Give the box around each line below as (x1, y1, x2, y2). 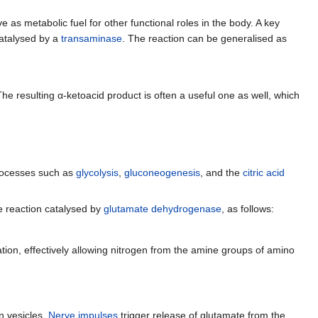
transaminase (61, 32, 122, 44)
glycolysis (76, 166, 119, 178)
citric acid (243, 166, 285, 178)
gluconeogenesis (124, 166, 200, 178)
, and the (200, 166, 243, 178)
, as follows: (221, 202, 274, 214)
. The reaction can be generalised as (122, 32, 287, 44)
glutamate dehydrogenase (104, 202, 221, 214)
